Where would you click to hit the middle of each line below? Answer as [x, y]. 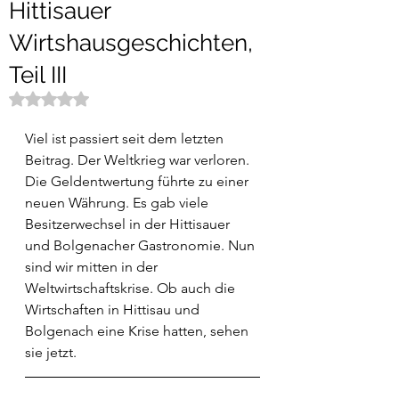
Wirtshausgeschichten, [131, 43]
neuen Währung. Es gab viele [118, 203]
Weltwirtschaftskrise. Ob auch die [132, 288]
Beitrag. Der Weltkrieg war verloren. [139, 160]
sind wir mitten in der [93, 267]
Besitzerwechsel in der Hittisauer [129, 224]
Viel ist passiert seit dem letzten [126, 138]
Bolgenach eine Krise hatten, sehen [138, 331]
